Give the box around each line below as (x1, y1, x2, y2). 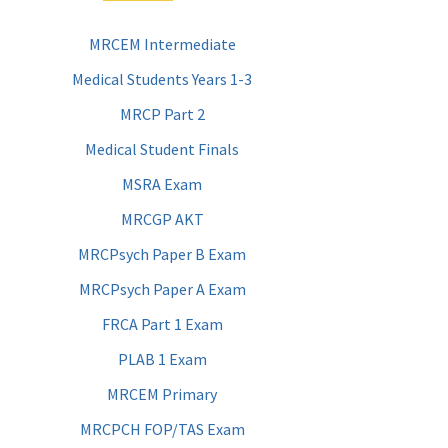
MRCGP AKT (120, 209, 204, 230)
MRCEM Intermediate (88, 34, 236, 55)
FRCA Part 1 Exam (101, 314, 223, 335)
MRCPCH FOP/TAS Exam (79, 419, 245, 440)
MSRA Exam (122, 174, 202, 195)
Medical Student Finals (85, 139, 239, 160)
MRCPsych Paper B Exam (78, 244, 246, 265)
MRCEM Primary (107, 384, 217, 405)
